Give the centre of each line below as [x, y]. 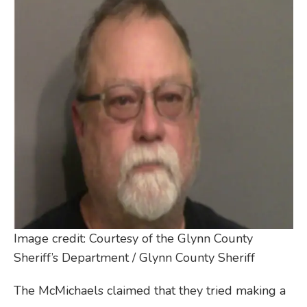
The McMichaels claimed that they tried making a [150, 290]
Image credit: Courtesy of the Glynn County [133, 238]
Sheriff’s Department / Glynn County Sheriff [134, 257]
